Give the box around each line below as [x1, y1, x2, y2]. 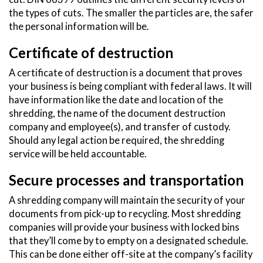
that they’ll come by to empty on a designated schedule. [9, 235, 248, 247]
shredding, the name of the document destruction [9, 107, 225, 120]
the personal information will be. [9, 21, 149, 33]
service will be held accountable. [9, 148, 147, 160]
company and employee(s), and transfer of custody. [9, 121, 231, 133]
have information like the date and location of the [9, 94, 223, 106]
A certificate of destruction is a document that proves [9, 67, 242, 79]
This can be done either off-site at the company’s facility [9, 248, 252, 261]
